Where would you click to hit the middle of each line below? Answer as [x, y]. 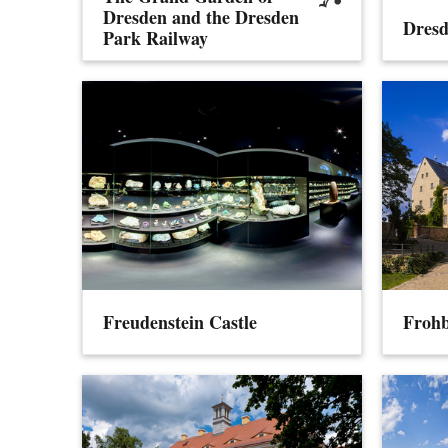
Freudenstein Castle [180, 322]
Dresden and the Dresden [201, 16]
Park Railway [156, 37]
